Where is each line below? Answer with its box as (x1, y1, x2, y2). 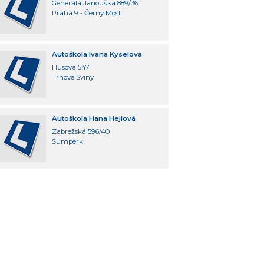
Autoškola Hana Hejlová (51, 114, 136, 123)
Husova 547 (51, 63, 90, 71)
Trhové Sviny (51, 73, 94, 81)
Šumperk (51, 137, 83, 146)
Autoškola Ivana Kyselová (51, 50, 142, 59)
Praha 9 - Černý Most (51, 9, 121, 18)
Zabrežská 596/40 (51, 127, 110, 136)
